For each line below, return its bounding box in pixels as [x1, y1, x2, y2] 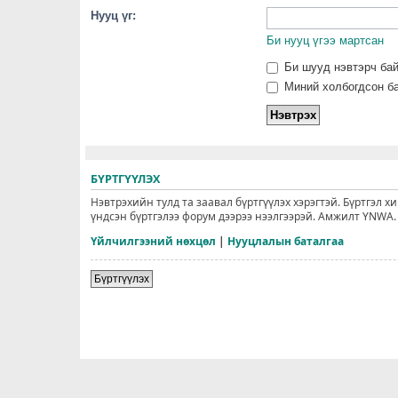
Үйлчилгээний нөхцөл [91, 234, 216, 250]
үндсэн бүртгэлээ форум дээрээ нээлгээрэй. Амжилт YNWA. [91, 209, 396, 225]
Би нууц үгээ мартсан [267, 33, 384, 47]
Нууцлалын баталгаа [227, 234, 344, 250]
